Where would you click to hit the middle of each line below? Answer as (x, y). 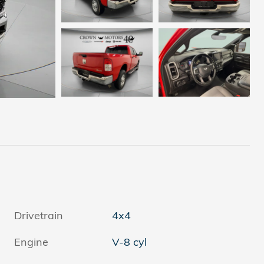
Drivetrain (39, 216)
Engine (31, 242)
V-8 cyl (130, 242)
